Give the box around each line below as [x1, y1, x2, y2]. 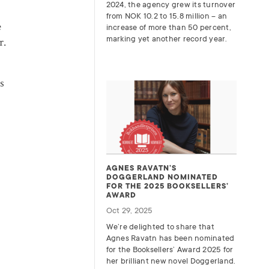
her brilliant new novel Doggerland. [106, 256, 236, 265]
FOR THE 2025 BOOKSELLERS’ [106, 181, 229, 190]
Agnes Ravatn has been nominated [106, 233, 235, 243]
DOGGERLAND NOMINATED [106, 172, 218, 181]
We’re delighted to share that [106, 222, 214, 231]
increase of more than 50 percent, [106, 23, 231, 32]
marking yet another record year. [106, 34, 228, 44]
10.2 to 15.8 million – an [141, 11, 228, 21]
